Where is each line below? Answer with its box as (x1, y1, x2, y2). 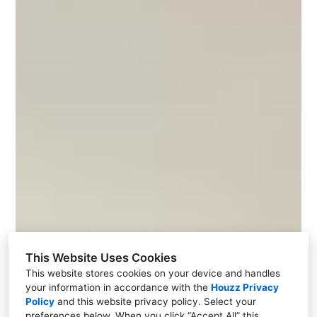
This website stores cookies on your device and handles (25, 267, 280, 279)
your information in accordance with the (25, 282, 211, 293)
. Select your (198, 296, 256, 307)
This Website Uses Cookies (25, 250, 177, 265)
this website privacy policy (77, 296, 198, 307)
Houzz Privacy (211, 282, 279, 293)
